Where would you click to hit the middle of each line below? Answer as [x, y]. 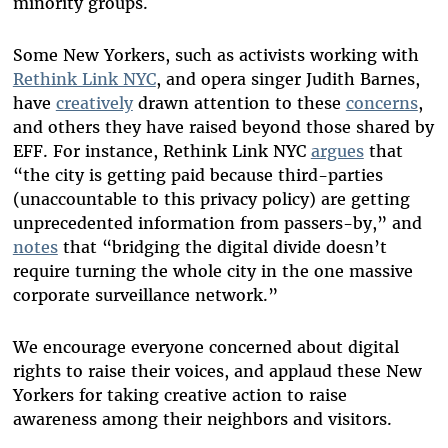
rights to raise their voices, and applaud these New [217, 371]
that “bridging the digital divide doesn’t [222, 247]
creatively [94, 103]
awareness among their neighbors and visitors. [202, 419]
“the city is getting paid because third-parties [197, 175]
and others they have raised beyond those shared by [223, 127]
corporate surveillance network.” [145, 295]
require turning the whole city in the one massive [212, 271]
